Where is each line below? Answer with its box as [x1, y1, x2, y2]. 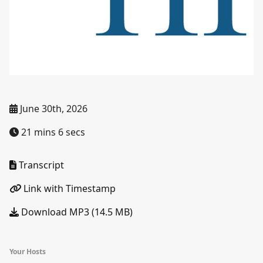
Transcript [16, 159, 64, 171]
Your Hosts [9, 247, 46, 257]
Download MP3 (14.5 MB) [19, 205, 133, 218]
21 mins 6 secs [19, 126, 85, 139]
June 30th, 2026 [18, 102, 87, 115]
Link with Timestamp [21, 182, 116, 195]
